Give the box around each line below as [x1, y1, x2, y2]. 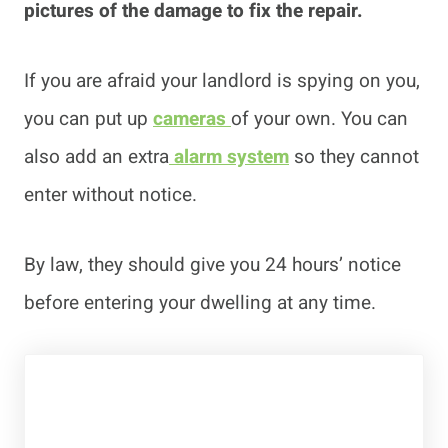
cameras [153, 105, 231, 134]
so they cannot [294, 143, 419, 172]
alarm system [169, 143, 289, 172]
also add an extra [24, 143, 169, 172]
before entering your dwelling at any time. [24, 289, 376, 318]
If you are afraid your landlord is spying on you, [24, 67, 420, 96]
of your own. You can [231, 105, 408, 134]
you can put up [24, 105, 153, 134]
